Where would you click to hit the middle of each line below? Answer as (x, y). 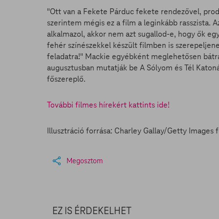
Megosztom (85, 161)
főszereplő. (67, 79)
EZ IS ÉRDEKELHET (92, 211)
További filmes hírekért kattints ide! (108, 105)
